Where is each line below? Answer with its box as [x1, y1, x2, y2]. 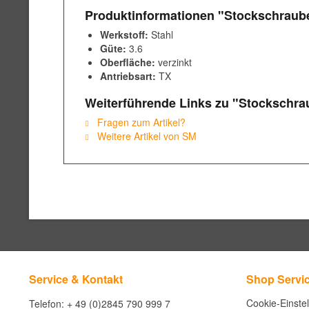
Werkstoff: [100, 28, 148, 41]
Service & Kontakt [29, 271, 123, 287]
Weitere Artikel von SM [94, 129, 197, 143]
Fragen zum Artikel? [94, 115, 186, 129]
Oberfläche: [100, 55, 155, 69]
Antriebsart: [100, 69, 156, 83]
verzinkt [158, 55, 192, 69]
